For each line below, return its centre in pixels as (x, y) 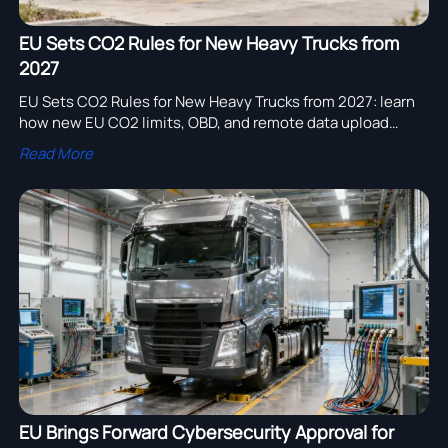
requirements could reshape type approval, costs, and (205, 144)
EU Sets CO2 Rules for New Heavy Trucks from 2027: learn (216, 102)
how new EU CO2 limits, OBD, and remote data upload (203, 123)
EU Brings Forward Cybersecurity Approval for (206, 431)
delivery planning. (80, 165)
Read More (55, 154)
